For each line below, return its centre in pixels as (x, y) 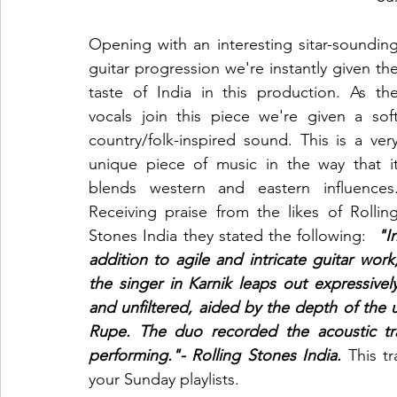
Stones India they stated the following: (228, 235)
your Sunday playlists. (166, 379)
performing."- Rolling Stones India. (218, 355)
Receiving (123, 211)
